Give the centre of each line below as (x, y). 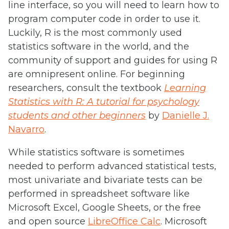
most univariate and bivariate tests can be (105, 180)
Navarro (26, 129)
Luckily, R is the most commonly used (95, 32)
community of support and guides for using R (113, 60)
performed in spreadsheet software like (99, 193)
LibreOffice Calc (124, 221)
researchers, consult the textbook (86, 88)
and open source (48, 221)
